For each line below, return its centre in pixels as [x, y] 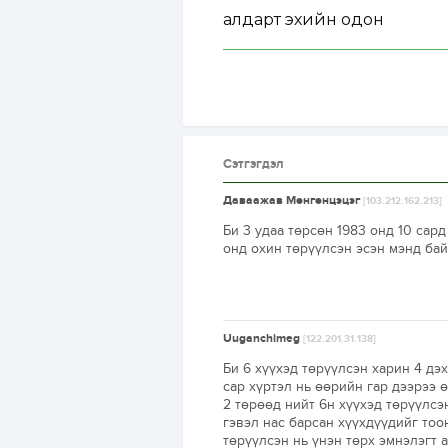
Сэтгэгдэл [253, 164]
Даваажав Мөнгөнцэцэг [293, 200]
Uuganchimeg [263, 338]
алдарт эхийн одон [303, 19]
